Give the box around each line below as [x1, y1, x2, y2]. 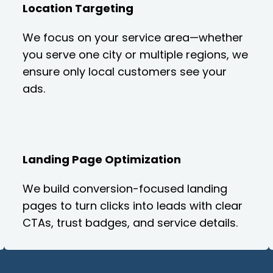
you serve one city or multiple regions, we [23, 46, 249, 62]
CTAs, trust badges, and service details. [23, 215, 238, 231]
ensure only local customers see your [23, 63, 227, 79]
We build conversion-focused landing [23, 181, 228, 197]
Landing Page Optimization [23, 152, 182, 168]
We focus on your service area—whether [23, 29, 244, 45]
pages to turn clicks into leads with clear [23, 198, 243, 214]
